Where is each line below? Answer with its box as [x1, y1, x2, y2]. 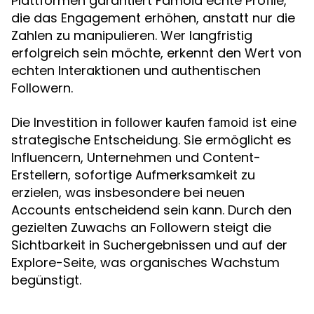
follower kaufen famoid [115, 115, 249, 130]
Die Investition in [11, 114, 115, 131]
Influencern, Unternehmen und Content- [11, 149, 261, 166]
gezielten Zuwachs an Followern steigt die [11, 219, 271, 236]
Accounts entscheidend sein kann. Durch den [11, 201, 292, 219]
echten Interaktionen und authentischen [11, 62, 261, 79]
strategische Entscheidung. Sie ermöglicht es [11, 131, 292, 149]
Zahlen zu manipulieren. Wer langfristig [11, 27, 252, 44]
